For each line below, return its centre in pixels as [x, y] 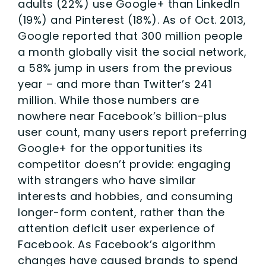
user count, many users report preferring [132, 132]
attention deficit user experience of [116, 228]
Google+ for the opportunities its [110, 148]
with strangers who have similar [107, 180]
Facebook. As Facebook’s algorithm [117, 244]
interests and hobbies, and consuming [125, 196]
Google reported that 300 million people [130, 36]
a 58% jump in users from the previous [125, 68]
